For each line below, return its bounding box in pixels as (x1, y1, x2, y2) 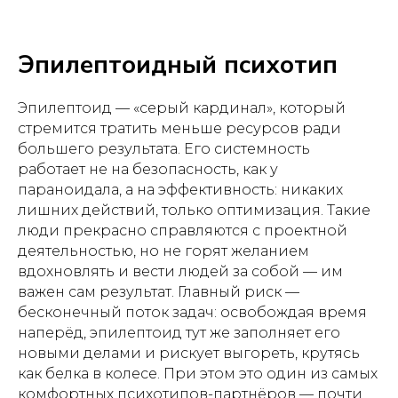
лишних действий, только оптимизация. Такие (18, 202, 370, 219)
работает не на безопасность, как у (18, 161, 278, 178)
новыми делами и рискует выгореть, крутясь (18, 345, 360, 362)
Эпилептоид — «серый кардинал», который (18, 99, 346, 116)
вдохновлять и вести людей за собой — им (18, 263, 343, 280)
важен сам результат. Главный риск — (18, 283, 299, 300)
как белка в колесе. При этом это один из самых (18, 365, 378, 382)
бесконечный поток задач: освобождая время (18, 304, 367, 321)
